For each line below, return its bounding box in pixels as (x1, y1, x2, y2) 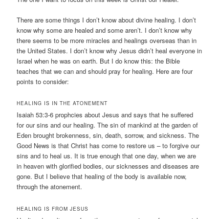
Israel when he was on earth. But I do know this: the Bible (17, 56, 180, 66)
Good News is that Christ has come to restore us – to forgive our (17, 141, 200, 151)
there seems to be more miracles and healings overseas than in (17, 36, 197, 45)
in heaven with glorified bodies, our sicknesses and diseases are (17, 161, 199, 171)
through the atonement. (17, 182, 83, 192)
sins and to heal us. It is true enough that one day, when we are (17, 151, 197, 161)
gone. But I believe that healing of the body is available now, (17, 172, 187, 181)
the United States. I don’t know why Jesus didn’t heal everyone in (17, 46, 202, 56)
